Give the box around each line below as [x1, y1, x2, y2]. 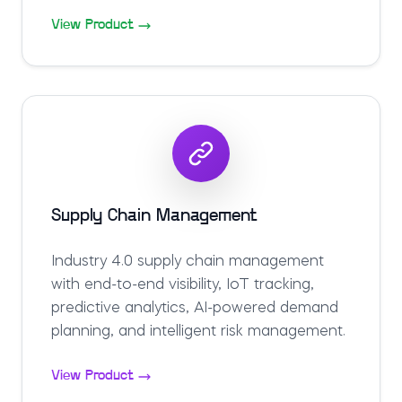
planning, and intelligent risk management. [51, 325, 345, 339]
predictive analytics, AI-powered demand [51, 301, 338, 316]
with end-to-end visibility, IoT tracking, [51, 278, 314, 293]
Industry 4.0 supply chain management [51, 255, 324, 269]
